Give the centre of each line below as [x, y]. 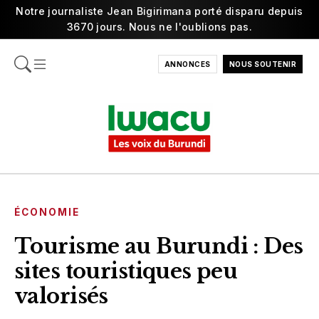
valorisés [61, 296]
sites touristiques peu [126, 271]
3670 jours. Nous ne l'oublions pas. [159, 27]
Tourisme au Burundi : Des [159, 246]
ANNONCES [187, 64]
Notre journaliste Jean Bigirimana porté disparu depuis [159, 11]
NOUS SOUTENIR [262, 64]
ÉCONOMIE [47, 212]
